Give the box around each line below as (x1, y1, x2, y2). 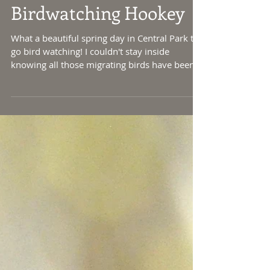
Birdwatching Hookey (11, 31, 185, 55)
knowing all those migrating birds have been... (11, 89, 202, 101)
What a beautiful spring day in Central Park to (11, 62, 199, 74)
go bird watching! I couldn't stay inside (11, 75, 169, 87)
